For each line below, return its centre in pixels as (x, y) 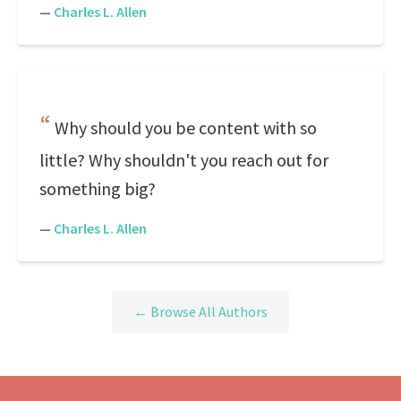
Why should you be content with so (186, 128)
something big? (98, 188)
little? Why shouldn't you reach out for (184, 160)
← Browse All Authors (200, 312)
